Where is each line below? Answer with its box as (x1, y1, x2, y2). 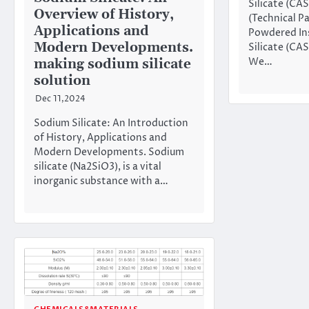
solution (34, 72, 90, 90)
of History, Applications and (34, 130, 167, 145)
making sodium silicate (34, 56, 191, 74)
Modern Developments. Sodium (34, 145, 184, 159)
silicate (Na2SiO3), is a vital (34, 159, 161, 174)
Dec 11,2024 (35, 94, 86, 106)
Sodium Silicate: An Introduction (34, 116, 188, 130)
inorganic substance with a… (34, 174, 168, 188)
